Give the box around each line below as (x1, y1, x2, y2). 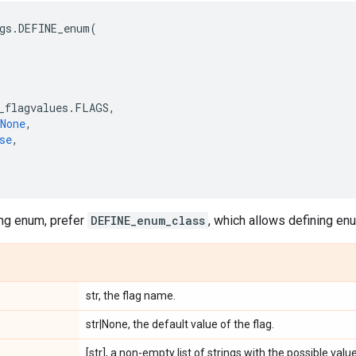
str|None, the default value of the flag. (86, 318, 274, 331)
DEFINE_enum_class (91, 213, 205, 228)
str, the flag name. (86, 289, 176, 302)
